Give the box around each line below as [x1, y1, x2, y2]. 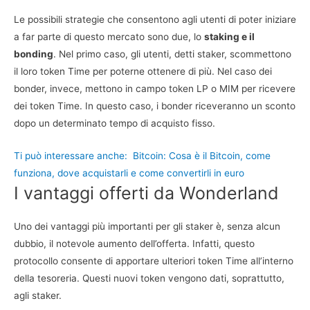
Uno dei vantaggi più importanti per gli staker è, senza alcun [14, 220, 280, 232]
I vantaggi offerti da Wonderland [14, 182, 279, 203]
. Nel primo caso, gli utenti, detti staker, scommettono [53, 48, 291, 60]
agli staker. [14, 289, 62, 301]
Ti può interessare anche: [14, 149, 127, 161]
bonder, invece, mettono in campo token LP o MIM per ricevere [14, 82, 295, 94]
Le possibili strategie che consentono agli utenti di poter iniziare [14, 13, 296, 25]
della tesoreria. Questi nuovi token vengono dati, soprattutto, [14, 272, 284, 284]
